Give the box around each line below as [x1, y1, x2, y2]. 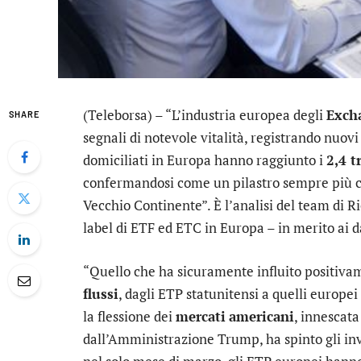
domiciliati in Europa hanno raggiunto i [83, 151, 326, 169]
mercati [176, 307, 226, 326]
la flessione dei [83, 307, 176, 326]
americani [229, 307, 294, 326]
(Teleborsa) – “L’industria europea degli [83, 106, 326, 124]
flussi [83, 284, 118, 304]
